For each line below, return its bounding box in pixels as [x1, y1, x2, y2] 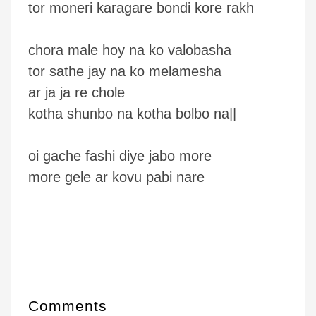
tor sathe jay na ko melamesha [28, 63, 221, 79]
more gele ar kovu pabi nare [28, 169, 205, 185]
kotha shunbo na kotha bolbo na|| [28, 106, 236, 121]
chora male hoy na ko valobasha [28, 42, 231, 58]
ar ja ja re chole [28, 85, 125, 100]
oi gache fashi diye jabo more [28, 148, 212, 164]
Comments [28, 298, 108, 314]
